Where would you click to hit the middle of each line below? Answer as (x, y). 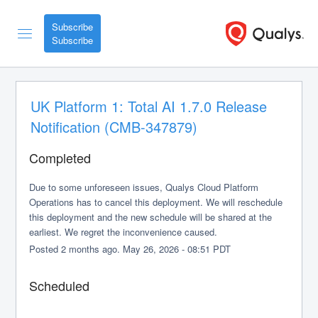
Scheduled (60, 285)
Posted (45, 249)
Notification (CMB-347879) (114, 127)
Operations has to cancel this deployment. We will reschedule (156, 202)
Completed (60, 158)
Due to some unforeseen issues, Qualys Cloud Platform (144, 187)
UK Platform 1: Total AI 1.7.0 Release (149, 106)
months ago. (95, 249)
